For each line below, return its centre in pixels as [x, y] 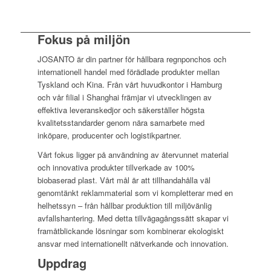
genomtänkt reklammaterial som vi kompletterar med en [135, 193]
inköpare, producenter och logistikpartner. [110, 135]
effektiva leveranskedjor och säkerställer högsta [121, 109]
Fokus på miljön [84, 39]
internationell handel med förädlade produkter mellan [129, 71]
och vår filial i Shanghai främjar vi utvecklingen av [125, 97]
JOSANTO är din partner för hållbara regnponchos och [132, 59]
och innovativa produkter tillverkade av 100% [116, 167]
